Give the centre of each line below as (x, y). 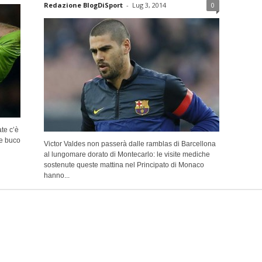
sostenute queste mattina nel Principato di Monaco (124, 165)
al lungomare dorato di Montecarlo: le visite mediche (127, 154)
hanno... (56, 175)
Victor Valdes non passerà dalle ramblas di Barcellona (130, 144)
